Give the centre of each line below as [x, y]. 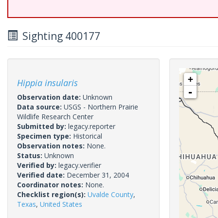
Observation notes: [52, 146]
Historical [88, 136]
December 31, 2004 [98, 175]
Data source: [40, 107]
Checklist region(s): [52, 194]
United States [61, 204]
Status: [31, 155]
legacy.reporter [92, 126]
